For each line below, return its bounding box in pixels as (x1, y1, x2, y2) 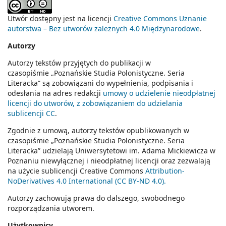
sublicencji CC (8, 108, 55, 119)
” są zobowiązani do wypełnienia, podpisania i (38, 78, 193, 88)
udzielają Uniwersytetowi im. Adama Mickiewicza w (42, 146, 215, 156)
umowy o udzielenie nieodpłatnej (103, 88, 215, 98)
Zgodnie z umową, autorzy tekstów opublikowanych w (8, 126, 189, 136)
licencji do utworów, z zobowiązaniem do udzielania (8, 98, 183, 108)
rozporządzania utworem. (8, 203, 94, 213)
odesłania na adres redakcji (8, 88, 103, 98)
